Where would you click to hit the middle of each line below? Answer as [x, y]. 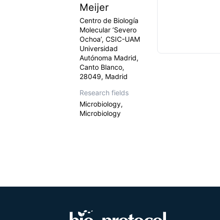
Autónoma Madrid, [109, 58]
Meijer [94, 7]
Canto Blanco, [102, 67]
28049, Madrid [104, 76]
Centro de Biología [109, 20]
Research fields [104, 93]
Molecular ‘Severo [108, 30]
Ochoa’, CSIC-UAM [110, 39]
